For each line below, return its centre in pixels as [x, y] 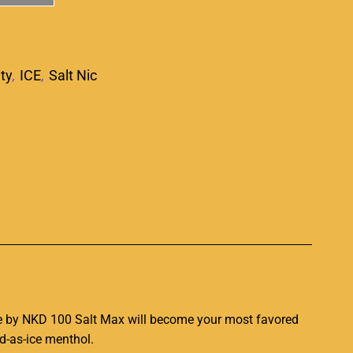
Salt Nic [73, 75]
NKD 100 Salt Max [73, 319]
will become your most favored [212, 319]
